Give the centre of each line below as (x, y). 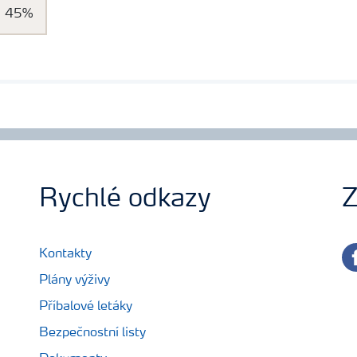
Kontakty (65, 254)
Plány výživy (75, 280)
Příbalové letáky (86, 306)
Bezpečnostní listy (92, 333)
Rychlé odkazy (125, 200)
